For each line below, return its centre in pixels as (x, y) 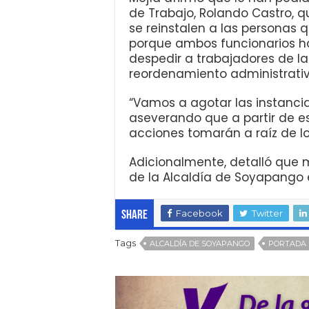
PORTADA (287, 243)
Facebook (199, 213)
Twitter (267, 213)
